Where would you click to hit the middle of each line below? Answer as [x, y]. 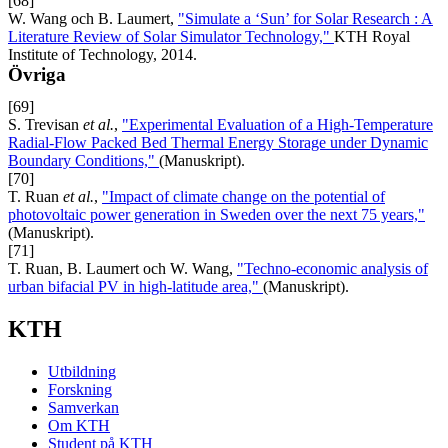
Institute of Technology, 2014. [102, 54]
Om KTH [79, 425]
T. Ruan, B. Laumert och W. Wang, [122, 268]
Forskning [80, 389]
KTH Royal [372, 36]
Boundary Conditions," [83, 160]
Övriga [37, 74]
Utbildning [82, 371]
